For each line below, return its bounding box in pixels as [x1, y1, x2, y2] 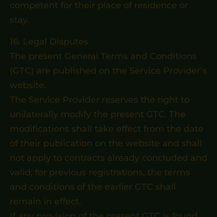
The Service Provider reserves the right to [10, 94, 189, 105]
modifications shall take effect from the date [10, 124, 203, 134]
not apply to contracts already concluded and [10, 153, 207, 163]
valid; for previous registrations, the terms [10, 167, 190, 178]
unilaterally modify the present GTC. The [10, 109, 186, 120]
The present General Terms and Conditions [10, 51, 197, 62]
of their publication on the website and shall [10, 138, 202, 149]
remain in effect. [10, 196, 81, 207]
